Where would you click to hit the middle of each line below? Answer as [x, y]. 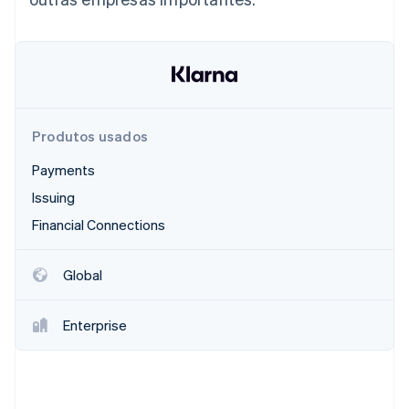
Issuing [53, 197]
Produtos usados [90, 136]
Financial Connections [99, 225]
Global [83, 275]
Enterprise [95, 325]
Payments [63, 170]
